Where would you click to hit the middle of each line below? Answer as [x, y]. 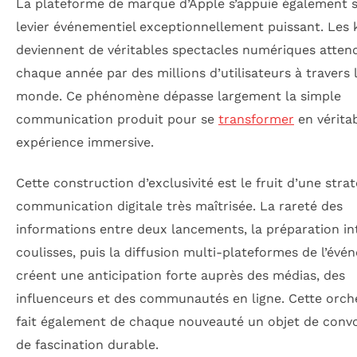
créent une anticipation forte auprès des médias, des [180, 276]
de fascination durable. [87, 345]
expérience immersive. [85, 142]
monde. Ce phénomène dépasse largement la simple [178, 96]
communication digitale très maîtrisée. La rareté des [179, 206]
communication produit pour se [117, 119]
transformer [256, 119]
